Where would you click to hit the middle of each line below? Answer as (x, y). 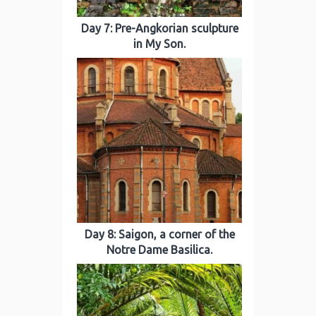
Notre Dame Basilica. (159, 250)
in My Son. (159, 44)
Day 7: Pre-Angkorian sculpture (159, 28)
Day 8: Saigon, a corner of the (159, 234)
